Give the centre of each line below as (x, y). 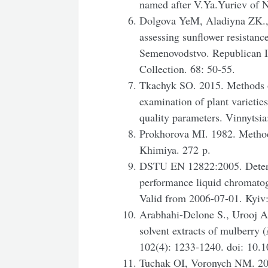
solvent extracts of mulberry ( (203, 230)
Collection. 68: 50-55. (188, 68)
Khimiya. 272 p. (175, 149)
